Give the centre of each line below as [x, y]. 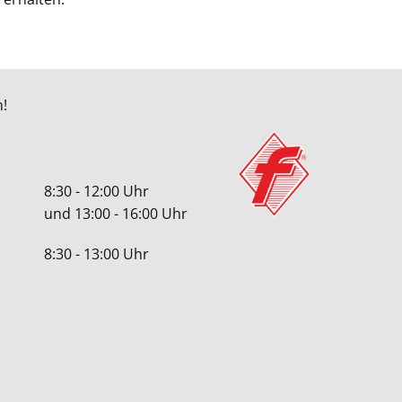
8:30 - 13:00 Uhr [96, 254]
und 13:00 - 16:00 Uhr [116, 214]
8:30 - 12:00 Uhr [96, 191]
